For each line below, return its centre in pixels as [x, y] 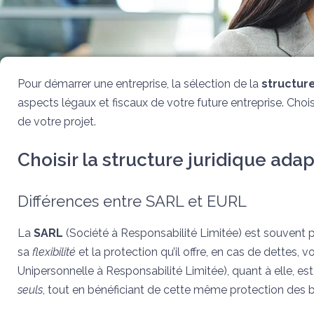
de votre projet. [57, 122]
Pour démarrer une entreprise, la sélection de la [139, 84]
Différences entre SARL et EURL [132, 201]
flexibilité [54, 252]
